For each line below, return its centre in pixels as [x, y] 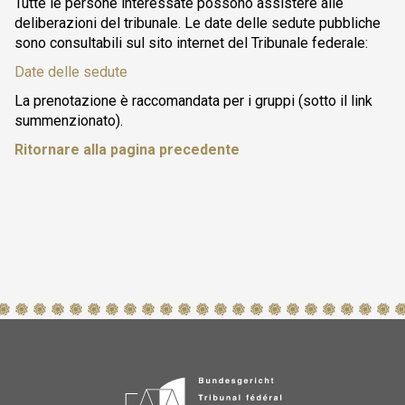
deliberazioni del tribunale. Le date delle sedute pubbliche [198, 23]
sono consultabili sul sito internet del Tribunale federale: [191, 43]
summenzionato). [69, 121]
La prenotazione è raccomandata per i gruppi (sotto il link [193, 101]
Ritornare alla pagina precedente [127, 150]
